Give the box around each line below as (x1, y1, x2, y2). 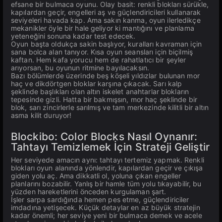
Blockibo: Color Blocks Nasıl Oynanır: (11, 130, 198, 143)
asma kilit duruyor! (11, 111, 72, 119)
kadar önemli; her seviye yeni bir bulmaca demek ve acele (11, 211, 202, 220)
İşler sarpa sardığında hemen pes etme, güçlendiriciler (11, 195, 189, 204)
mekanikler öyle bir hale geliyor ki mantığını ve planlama (11, 24, 194, 32)
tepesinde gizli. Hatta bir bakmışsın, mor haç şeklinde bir (11, 95, 197, 104)
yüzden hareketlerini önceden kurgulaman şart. (11, 187, 166, 196)
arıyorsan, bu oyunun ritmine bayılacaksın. (11, 63, 150, 72)
